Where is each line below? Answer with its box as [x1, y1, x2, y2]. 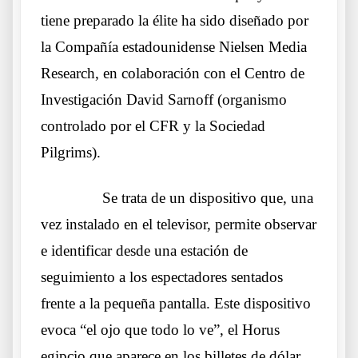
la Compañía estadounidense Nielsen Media [41, 38, 307, 56]
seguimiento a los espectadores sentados [41, 268, 283, 286]
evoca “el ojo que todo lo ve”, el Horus [41, 321, 280, 339]
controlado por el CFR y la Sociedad [41, 117, 265, 135]
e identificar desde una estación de [41, 242, 248, 260]
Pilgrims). [41, 144, 101, 161]
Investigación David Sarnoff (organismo [41, 91, 287, 109]
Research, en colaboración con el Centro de [41, 65, 304, 82]
